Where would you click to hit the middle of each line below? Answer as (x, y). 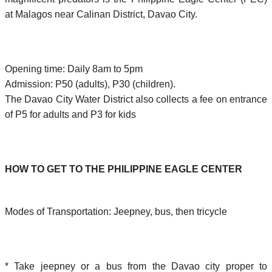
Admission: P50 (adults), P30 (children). (90, 84)
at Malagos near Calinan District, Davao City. (101, 14)
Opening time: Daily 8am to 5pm (74, 69)
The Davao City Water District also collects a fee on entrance (136, 99)
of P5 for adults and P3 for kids (70, 114)
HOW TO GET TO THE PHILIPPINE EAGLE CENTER (124, 169)
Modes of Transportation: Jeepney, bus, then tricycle (116, 211)
